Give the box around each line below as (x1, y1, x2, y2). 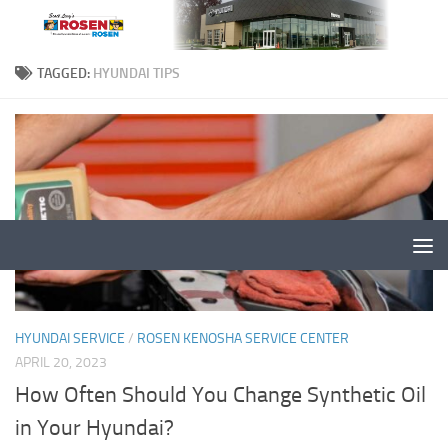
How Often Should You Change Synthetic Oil (15, 382, 426, 409)
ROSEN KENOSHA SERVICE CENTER (137, 329, 349, 347)
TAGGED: (37, 65, 93, 82)
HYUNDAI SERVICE (15, 329, 125, 347)
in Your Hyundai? (15, 415, 174, 442)
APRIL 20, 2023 (15, 353, 107, 371)
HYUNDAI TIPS (93, 65, 180, 82)
